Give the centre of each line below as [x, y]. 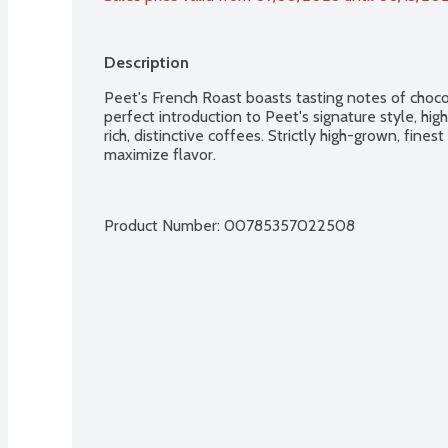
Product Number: [164, 225]
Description [146, 62]
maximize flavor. [160, 154]
